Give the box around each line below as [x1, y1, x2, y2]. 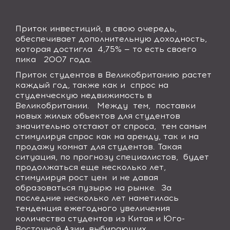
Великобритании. [15, 101, 89, 110]
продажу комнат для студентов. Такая [15, 142, 182, 151]
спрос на [130, 80, 168, 90]
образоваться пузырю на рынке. [15, 183, 159, 193]
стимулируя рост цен [15, 172, 107, 182]
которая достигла [15, 44, 95, 54]
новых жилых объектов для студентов [15, 111, 180, 121]
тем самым [161, 121, 206, 131]
